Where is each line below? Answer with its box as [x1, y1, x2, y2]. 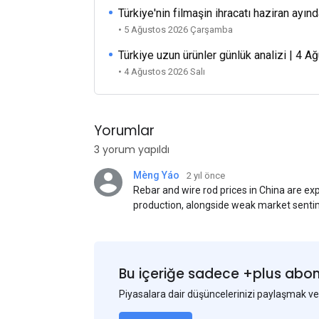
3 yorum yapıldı [94, 142, 169, 157]
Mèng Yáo [133, 169, 179, 181]
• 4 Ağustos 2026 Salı [118, 66, 206, 77]
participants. [133, 229, 189, 241]
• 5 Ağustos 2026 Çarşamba [118, 24, 234, 35]
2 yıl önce [187, 170, 225, 181]
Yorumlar [94, 121, 155, 140]
